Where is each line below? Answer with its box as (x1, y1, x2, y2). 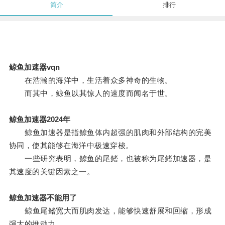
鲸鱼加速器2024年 (9, 115, 70, 124)
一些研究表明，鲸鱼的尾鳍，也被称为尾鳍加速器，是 (9, 154, 212, 163)
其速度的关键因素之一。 (9, 167, 95, 176)
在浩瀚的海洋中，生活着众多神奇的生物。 (9, 76, 173, 85)
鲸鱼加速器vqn (9, 63, 60, 72)
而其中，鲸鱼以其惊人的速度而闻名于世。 (9, 89, 173, 98)
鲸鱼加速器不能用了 (9, 193, 77, 202)
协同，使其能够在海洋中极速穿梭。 (9, 141, 134, 150)
